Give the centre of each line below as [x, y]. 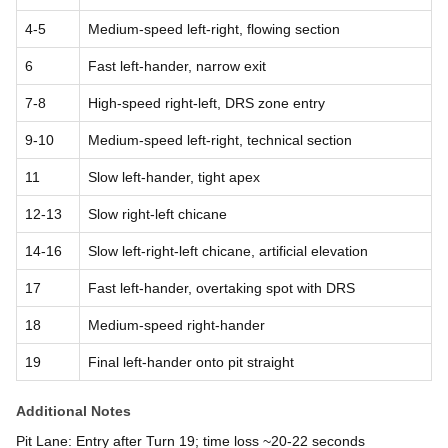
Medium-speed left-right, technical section [220, 139]
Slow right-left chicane [157, 213]
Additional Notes [73, 410]
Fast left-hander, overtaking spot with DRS [221, 287]
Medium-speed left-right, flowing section [214, 28]
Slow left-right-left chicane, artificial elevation [228, 250]
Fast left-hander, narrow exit [177, 65]
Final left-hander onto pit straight [191, 361]
